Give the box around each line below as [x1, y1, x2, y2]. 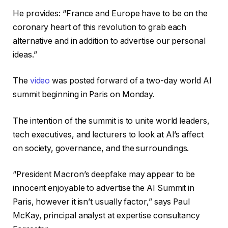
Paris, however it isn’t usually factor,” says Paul [13, 197, 190, 207]
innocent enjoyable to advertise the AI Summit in [13, 183, 195, 193]
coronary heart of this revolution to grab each [13, 22, 187, 32]
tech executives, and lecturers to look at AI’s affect [13, 129, 204, 139]
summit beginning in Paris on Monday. [13, 90, 155, 100]
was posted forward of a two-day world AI [50, 76, 212, 86]
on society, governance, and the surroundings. [13, 143, 189, 153]
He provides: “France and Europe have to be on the [13, 8, 208, 18]
